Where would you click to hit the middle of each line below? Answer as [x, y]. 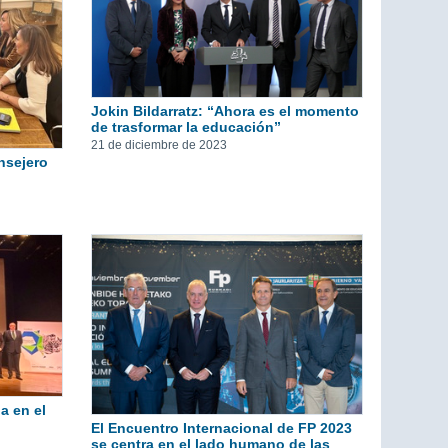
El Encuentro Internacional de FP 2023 [221, 428]
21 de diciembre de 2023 [159, 145]
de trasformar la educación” [186, 127]
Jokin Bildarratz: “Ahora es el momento [225, 111]
